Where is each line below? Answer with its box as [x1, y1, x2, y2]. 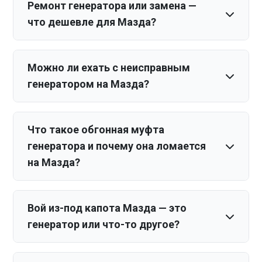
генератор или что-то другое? [27, 218, 180, 230]
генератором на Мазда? [27, 78, 150, 90]
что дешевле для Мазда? [27, 16, 157, 28]
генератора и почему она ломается [27, 140, 206, 152]
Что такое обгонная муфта [27, 123, 165, 136]
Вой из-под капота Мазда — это [27, 202, 187, 214]
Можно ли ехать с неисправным [27, 61, 191, 74]
